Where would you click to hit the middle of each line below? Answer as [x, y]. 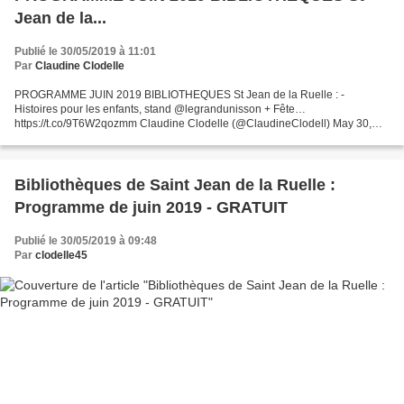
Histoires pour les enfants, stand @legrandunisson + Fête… [160, 110]
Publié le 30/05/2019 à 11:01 [85, 52]
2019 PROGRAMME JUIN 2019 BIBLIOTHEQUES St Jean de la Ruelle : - [193, 138]
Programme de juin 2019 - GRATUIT [247, 208]
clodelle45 [61, 256]
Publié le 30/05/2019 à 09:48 [86, 241]
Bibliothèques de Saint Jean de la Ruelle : [175, 185]
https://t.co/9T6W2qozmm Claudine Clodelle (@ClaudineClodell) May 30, [193, 124]
